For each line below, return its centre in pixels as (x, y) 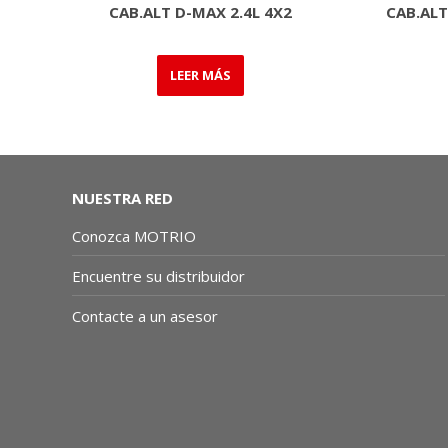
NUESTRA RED (122, 197)
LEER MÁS (200, 74)
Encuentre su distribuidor (158, 275)
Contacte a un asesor (145, 315)
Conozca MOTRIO (134, 235)
